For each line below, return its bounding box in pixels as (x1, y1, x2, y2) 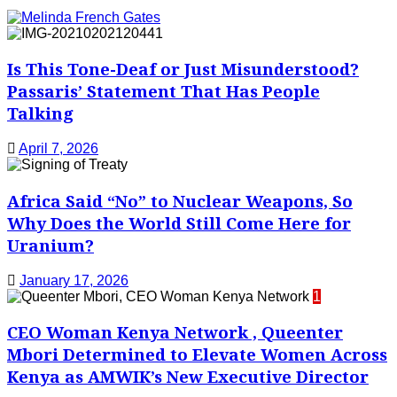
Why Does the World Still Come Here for (7, 211, 351, 234)
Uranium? (7, 233, 94, 256)
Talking (7, 102, 74, 125)
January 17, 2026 (19, 272, 128, 288)
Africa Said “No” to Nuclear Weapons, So (7, 189, 353, 212)
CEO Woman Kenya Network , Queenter (7, 321, 343, 344)
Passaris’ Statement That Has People (7, 80, 320, 103)
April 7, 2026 (19, 141, 98, 157)
